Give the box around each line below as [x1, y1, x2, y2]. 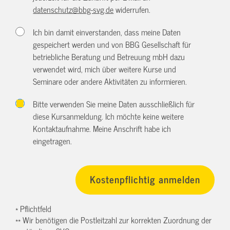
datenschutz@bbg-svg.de [33, 2, 114, 16]
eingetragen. [33, 133, 72, 147]
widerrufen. [113, 2, 151, 16]
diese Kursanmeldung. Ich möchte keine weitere [33, 109, 184, 123]
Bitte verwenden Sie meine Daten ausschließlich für [33, 97, 195, 110]
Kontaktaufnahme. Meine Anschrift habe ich [33, 121, 171, 135]
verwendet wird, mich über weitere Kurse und [33, 62, 177, 75]
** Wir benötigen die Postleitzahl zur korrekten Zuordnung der [15, 213, 212, 226]
